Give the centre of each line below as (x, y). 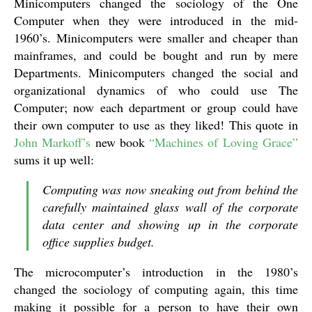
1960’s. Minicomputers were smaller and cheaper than (156, 38)
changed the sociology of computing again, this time (156, 289)
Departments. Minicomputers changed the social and (156, 72)
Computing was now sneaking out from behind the (170, 189)
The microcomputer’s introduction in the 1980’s (156, 272)
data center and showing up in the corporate (170, 224)
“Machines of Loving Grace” (224, 142)
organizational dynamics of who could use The (156, 90)
